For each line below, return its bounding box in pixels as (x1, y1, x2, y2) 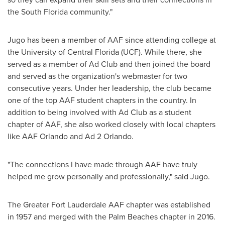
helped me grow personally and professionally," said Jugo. (8, 171, 210, 182)
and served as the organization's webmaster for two (8, 70, 187, 82)
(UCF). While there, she (119, 46, 202, 58)
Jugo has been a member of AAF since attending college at (8, 34, 216, 46)
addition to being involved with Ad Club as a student (8, 106, 191, 118)
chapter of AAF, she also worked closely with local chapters (8, 119, 215, 130)
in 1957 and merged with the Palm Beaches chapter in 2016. (8, 211, 215, 222)
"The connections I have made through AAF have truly (8, 159, 197, 170)
